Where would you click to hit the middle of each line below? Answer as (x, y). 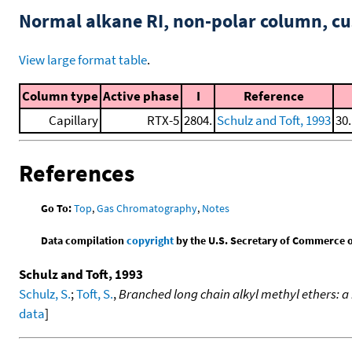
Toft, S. (95, 293)
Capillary (73, 120)
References (77, 173)
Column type (60, 96)
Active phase (141, 96)
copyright (150, 240)
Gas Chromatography (147, 208)
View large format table (83, 60)
